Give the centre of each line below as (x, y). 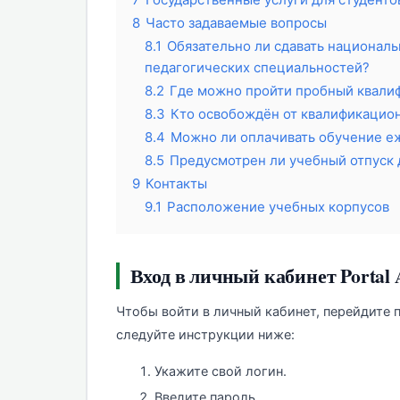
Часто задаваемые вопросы (236, 23)
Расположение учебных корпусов (278, 207)
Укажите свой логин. (221, 372)
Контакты (176, 184)
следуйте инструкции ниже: (205, 335)
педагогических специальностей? (257, 68)
